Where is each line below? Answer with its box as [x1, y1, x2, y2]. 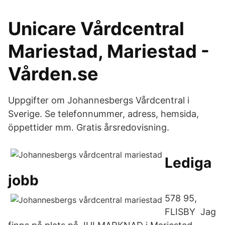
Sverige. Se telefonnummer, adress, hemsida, [8, 108, 199, 119]
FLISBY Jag [165, 206, 216, 217]
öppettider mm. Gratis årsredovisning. [8, 122, 169, 133]
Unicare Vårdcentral [8, 18, 184, 40]
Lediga [165, 154, 211, 171]
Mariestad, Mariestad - [8, 40, 209, 62]
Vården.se [8, 63, 98, 85]
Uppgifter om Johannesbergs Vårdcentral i [8, 95, 189, 105]
